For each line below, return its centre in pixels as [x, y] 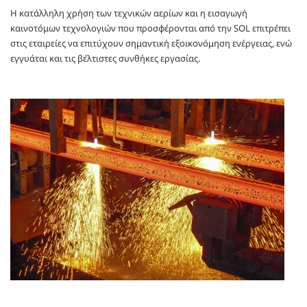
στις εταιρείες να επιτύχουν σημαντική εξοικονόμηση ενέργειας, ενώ [151, 43]
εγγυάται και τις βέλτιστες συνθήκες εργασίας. [105, 58]
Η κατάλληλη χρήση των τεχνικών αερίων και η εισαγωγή [129, 13]
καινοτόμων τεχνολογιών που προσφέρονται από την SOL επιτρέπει [150, 28]
